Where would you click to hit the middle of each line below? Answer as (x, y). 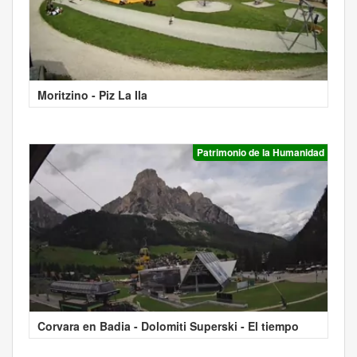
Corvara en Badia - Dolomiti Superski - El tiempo (168, 326)
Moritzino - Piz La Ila (92, 95)
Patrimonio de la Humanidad (261, 153)
